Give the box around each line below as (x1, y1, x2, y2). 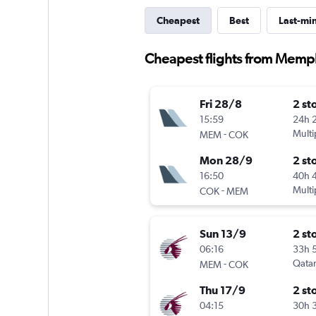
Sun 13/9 (199, 227, 246, 241)
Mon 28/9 (199, 154, 253, 167)
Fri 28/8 (199, 97, 242, 111)
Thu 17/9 (199, 284, 245, 297)
